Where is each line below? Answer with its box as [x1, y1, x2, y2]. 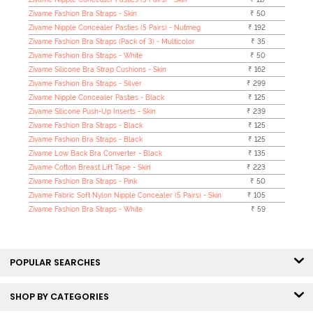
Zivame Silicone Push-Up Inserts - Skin [28, 107, 156, 115]
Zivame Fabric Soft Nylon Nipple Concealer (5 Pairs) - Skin [28, 191, 221, 199]
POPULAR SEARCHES [9, 256, 107, 269]
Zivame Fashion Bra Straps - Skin [28, 9, 137, 17]
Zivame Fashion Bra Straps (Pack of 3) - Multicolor [28, 37, 195, 45]
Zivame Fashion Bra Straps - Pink [28, 177, 137, 185]
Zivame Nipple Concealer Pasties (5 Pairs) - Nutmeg [28, 23, 201, 31]
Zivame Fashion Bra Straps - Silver [28, 79, 142, 87]
